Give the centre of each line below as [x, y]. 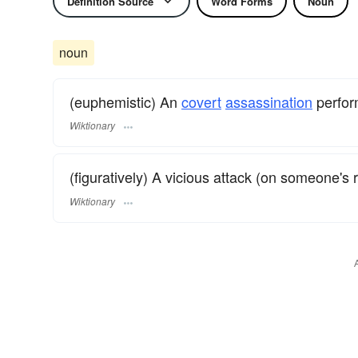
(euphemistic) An [125, 101]
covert [201, 101]
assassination [269, 101]
